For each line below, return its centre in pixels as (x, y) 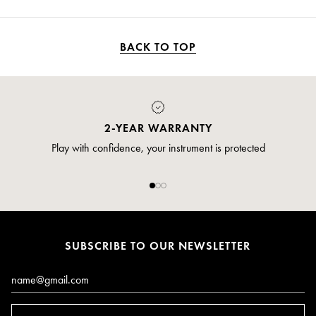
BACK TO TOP (158, 47)
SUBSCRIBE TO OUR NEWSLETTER (158, 246)
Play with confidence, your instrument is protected (158, 148)
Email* (35, 274)
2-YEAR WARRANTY (158, 128)
